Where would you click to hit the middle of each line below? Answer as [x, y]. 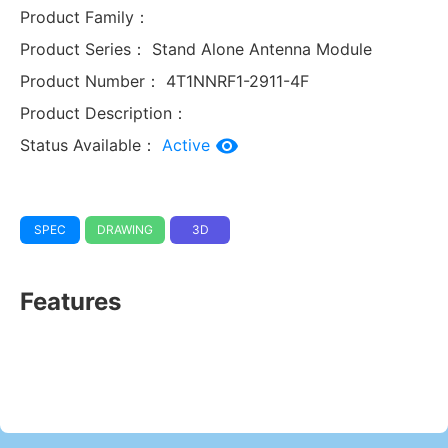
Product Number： [90, 80]
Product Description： [104, 112]
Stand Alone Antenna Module [262, 48]
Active [188, 144]
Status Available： [88, 144]
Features [70, 301]
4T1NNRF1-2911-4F [235, 80]
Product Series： [83, 48]
